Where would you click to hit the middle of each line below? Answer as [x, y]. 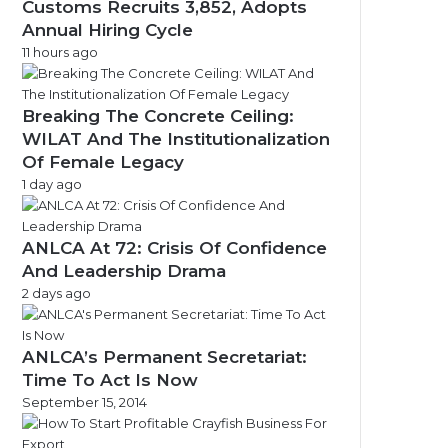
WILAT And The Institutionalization [176, 139]
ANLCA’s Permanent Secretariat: [164, 357]
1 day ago [52, 184]
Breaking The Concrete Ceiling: [158, 116]
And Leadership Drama [124, 271]
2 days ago [56, 293]
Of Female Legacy [103, 162]
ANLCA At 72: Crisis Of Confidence [174, 248]
